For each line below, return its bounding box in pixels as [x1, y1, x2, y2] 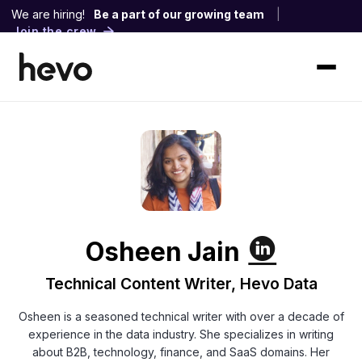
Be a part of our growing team [94, 7, 264, 21]
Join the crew [12, 24, 97, 39]
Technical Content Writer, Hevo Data [44, 273, 318, 293]
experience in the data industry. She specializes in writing [28, 326, 334, 341]
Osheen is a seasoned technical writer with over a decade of [18, 309, 344, 323]
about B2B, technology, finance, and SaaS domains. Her [32, 344, 330, 359]
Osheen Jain [85, 236, 240, 267]
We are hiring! [11, 7, 85, 21]
